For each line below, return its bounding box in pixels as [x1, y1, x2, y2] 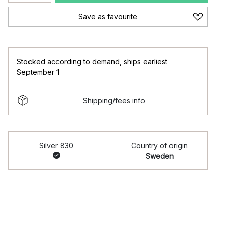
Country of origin [131, 141, 188, 150]
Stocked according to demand [17, 57, 120, 66]
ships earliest [124, 57, 167, 66]
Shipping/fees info [83, 96, 145, 105]
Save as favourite [78, 12, 137, 21]
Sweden [146, 152, 174, 160]
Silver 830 [39, 141, 73, 150]
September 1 [17, 68, 59, 76]
